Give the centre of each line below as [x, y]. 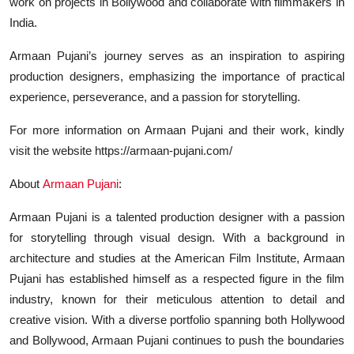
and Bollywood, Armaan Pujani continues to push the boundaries [177, 340]
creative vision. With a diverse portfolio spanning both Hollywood [177, 319]
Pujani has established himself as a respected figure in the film [177, 278]
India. [23, 22]
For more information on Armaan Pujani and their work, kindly [177, 130]
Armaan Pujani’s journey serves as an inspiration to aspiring [177, 55]
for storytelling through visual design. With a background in [177, 237]
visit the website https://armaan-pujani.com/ [121, 150]
